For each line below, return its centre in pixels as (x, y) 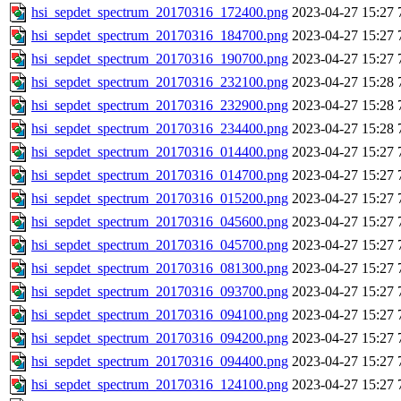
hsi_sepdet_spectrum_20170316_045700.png (160, 245)
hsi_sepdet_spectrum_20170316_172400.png (160, 13)
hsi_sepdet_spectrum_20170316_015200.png (160, 199)
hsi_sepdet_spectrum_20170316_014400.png (160, 152)
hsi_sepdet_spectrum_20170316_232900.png (160, 106)
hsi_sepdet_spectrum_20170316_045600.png (160, 222)
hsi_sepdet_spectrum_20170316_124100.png (160, 385)
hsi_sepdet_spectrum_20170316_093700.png (160, 292)
